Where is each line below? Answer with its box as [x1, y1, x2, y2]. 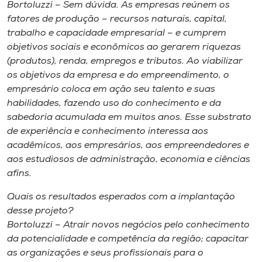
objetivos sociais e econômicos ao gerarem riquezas [7, 43, 241, 52]
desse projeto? [7, 206, 74, 216]
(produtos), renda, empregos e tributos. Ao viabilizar [7, 57, 243, 66]
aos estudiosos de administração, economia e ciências [7, 155, 250, 164]
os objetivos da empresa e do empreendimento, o [7, 71, 229, 80]
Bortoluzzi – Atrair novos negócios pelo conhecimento [7, 220, 250, 230]
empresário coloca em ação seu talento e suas [7, 85, 215, 94]
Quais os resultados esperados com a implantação [7, 192, 235, 202]
